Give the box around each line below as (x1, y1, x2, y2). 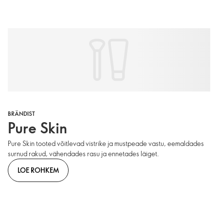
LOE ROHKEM (18, 165, 59, 175)
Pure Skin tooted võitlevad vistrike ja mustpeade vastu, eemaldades (8, 139, 204, 148)
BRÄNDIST (8, 109, 35, 118)
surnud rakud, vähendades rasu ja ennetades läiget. (8, 149, 159, 159)
